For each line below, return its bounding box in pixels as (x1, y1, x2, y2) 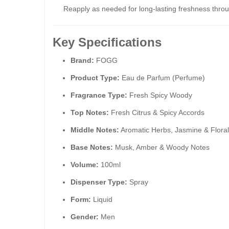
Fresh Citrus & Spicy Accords (109, 108, 204, 117)
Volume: (71, 161, 99, 169)
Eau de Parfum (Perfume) (120, 74, 205, 82)
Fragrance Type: (71, 91, 127, 99)
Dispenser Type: (71, 178, 127, 186)
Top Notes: (71, 108, 109, 117)
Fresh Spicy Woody (127, 91, 192, 99)
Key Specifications (53, 35, 162, 49)
